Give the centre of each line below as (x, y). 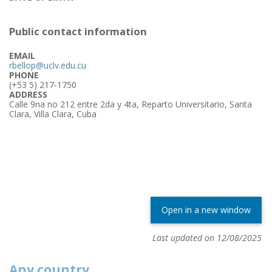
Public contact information (78, 32)
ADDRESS (28, 94)
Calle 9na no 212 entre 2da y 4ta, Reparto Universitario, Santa (131, 104)
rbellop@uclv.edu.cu (48, 65)
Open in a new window (206, 209)
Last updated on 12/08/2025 (207, 237)
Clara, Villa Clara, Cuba (53, 114)
